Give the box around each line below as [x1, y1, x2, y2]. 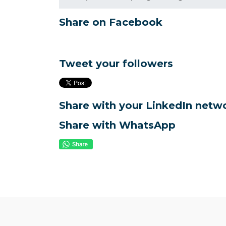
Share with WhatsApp [59, 119, 176, 132]
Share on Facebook [59, 16, 162, 29]
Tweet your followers [59, 58, 173, 70]
